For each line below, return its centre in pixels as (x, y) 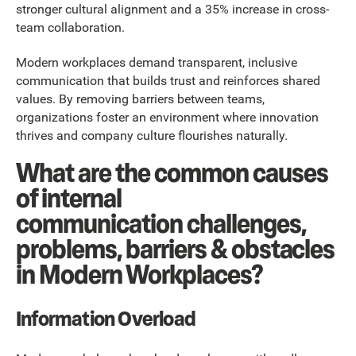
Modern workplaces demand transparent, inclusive (157, 62)
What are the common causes (172, 173)
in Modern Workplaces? (139, 275)
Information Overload (106, 319)
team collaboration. (70, 28)
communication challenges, (161, 224)
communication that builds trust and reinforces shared (168, 80)
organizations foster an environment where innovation (167, 117)
